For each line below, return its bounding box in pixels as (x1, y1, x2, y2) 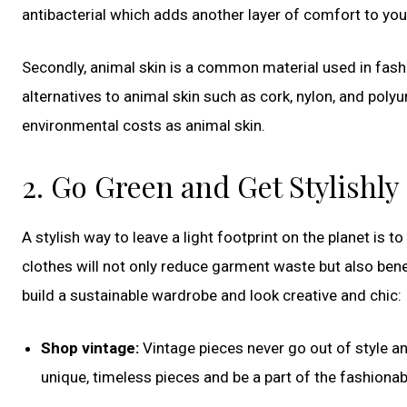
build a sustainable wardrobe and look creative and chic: (22, 285, 402, 304)
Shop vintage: (41, 338, 139, 357)
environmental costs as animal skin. (22, 115, 265, 134)
